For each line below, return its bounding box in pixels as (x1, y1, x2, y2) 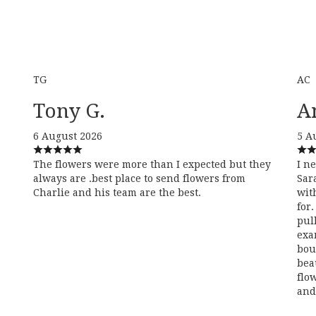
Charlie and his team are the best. (33, 187, 202, 199)
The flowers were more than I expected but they (33, 159, 272, 171)
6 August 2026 (33, 130, 103, 142)
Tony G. (33, 99, 106, 123)
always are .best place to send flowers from (33, 173, 246, 185)
